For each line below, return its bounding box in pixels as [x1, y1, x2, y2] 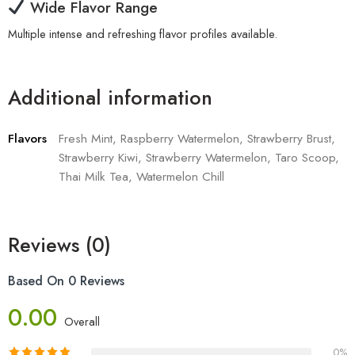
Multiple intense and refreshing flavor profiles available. [8, 25, 277, 42]
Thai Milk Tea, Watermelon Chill [59, 166, 224, 185]
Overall [64, 312, 100, 330]
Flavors [8, 128, 47, 147]
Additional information [8, 82, 212, 112]
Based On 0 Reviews [8, 271, 124, 290]
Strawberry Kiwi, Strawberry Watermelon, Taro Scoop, [59, 147, 339, 166]
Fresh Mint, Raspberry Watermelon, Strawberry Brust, [59, 128, 335, 147]
